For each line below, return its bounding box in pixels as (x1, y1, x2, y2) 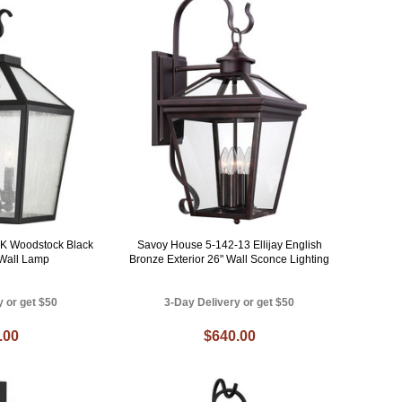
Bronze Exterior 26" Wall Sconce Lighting (129, 253, 330, 267)
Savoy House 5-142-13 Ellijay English (136, 239, 322, 252)
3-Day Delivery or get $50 (164, 296, 295, 310)
